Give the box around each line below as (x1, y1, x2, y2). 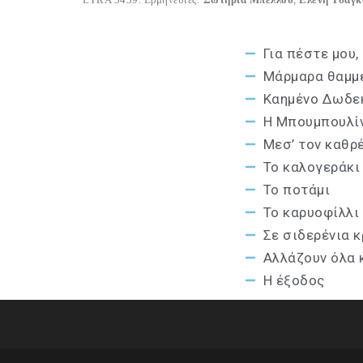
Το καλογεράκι (263, 159, 360, 176)
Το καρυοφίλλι (263, 204, 359, 221)
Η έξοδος (263, 272, 325, 289)
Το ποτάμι (263, 181, 330, 199)
